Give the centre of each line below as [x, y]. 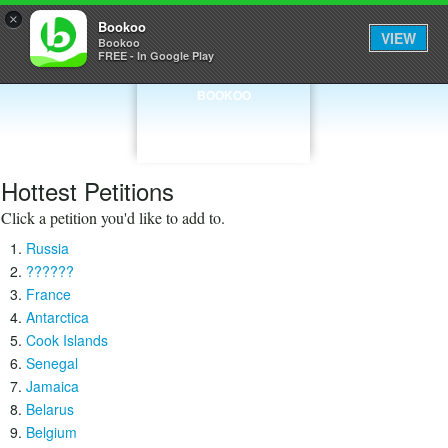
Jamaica [52, 386]
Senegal [52, 363]
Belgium [51, 432]
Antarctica [57, 317]
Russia [47, 248]
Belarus [50, 409]
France [48, 294]
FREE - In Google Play [156, 55]
